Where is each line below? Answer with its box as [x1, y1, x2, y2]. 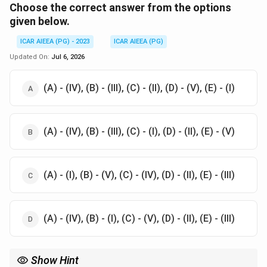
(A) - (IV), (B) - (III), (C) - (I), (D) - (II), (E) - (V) [44, 126, 235, 137]
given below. [10, 15, 70, 27]
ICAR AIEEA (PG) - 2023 [20, 38, 90, 45]
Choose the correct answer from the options [10, 1, 231, 14]
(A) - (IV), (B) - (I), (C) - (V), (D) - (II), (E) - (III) [44, 213, 235, 224]
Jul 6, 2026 [51, 53, 85, 61]
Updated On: [10, 53, 51, 61]
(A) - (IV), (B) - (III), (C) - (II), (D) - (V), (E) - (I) [44, 82, 235, 94]
